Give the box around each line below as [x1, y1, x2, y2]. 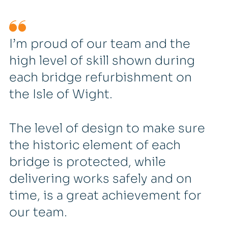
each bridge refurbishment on [9, 70, 192, 85]
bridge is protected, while [9, 154, 166, 170]
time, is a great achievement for [9, 188, 202, 204]
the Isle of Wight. [9, 87, 112, 102]
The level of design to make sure [9, 121, 205, 136]
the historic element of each [9, 137, 181, 153]
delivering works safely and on [9, 171, 192, 187]
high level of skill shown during [9, 53, 195, 69]
